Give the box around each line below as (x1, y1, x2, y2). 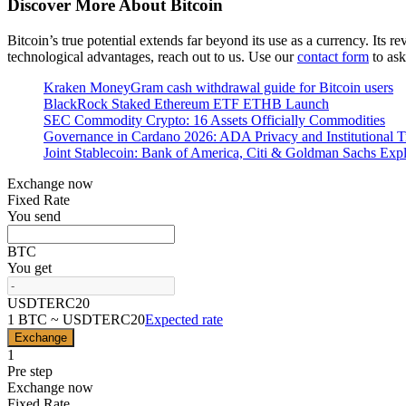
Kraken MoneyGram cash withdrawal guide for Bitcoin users (43, 79, 393, 95)
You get (7, 259, 52, 275)
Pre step (7, 362, 53, 379)
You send (7, 208, 61, 224)
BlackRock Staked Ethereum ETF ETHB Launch (43, 95, 329, 111)
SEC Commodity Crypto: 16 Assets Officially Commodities (43, 111, 385, 128)
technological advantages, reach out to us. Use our (7, 48, 297, 64)
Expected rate (145, 311, 223, 327)
